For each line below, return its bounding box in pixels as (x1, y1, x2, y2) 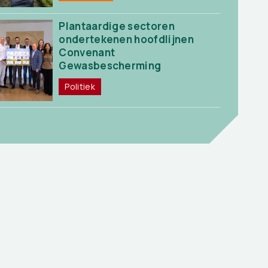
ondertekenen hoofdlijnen (59, 32, 194, 46)
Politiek (65, 81, 95, 92)
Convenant (59, 45, 115, 59)
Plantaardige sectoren (59, 19, 175, 33)
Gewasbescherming (59, 59, 162, 72)
